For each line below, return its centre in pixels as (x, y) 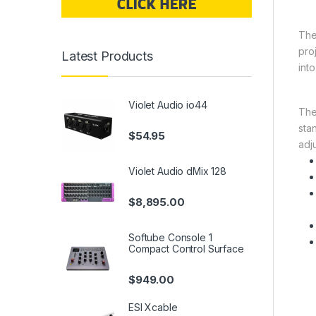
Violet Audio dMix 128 (178, 171)
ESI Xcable (153, 307)
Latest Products (107, 56)
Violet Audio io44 (168, 104)
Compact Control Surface (186, 248)
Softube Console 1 (170, 237)
